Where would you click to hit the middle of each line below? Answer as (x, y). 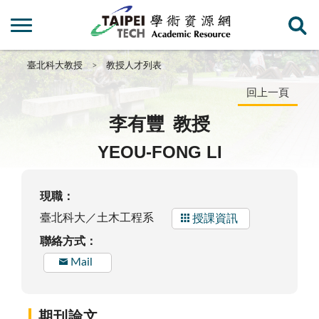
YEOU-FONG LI (159, 152)
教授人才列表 (134, 66)
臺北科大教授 (55, 66)
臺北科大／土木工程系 (97, 218)
